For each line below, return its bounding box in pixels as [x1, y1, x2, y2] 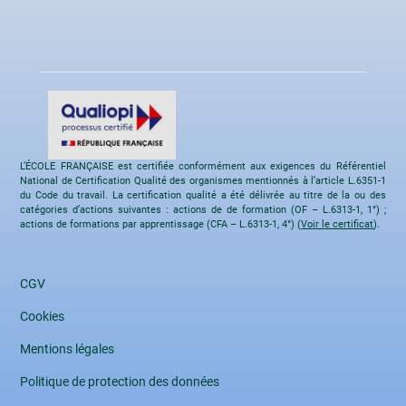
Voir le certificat [301, 217, 374, 230]
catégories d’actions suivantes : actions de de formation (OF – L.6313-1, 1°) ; [20, 203, 386, 216]
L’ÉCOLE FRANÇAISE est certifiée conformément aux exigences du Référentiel [20, 159, 386, 172]
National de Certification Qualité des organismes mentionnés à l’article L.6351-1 [20, 174, 386, 187]
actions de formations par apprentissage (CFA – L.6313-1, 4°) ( [20, 217, 302, 230]
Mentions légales [20, 341, 115, 356]
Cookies [20, 308, 65, 324]
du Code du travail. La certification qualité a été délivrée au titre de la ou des [20, 188, 386, 201]
